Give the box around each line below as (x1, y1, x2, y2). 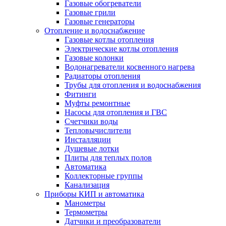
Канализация (65, 181, 109, 189)
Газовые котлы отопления (65, 35, 154, 44)
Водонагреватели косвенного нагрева (65, 63, 195, 71)
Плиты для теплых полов (65, 153, 152, 162)
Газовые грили (65, 8, 116, 17)
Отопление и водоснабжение (44, 26, 145, 35)
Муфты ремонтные (65, 99, 130, 107)
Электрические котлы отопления (65, 44, 178, 53)
